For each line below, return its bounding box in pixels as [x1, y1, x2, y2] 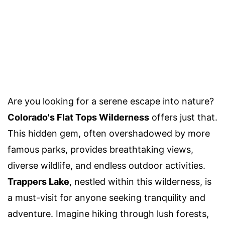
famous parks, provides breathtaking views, [8, 144, 193, 155]
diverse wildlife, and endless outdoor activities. [8, 160, 205, 171]
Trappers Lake [8, 176, 69, 187]
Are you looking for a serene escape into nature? [8, 95, 214, 106]
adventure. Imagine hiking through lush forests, [8, 208, 209, 219]
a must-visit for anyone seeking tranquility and [8, 192, 205, 203]
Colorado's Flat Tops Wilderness [8, 111, 149, 123]
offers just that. [149, 111, 217, 123]
